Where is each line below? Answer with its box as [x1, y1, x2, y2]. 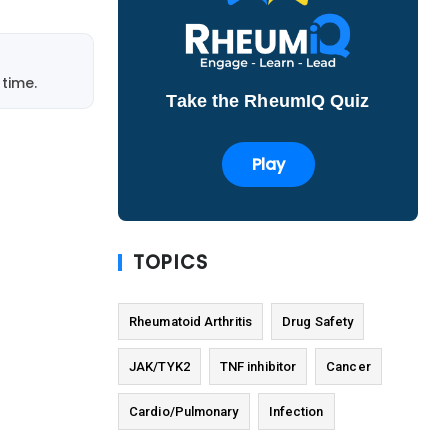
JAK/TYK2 [129, 359, 190, 375]
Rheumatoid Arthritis [129, 314, 252, 330]
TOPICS [133, 249, 209, 277]
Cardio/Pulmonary [129, 404, 239, 420]
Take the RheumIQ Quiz [166, 91, 370, 112]
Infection [268, 404, 324, 420]
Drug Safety [282, 314, 354, 330]
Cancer [326, 359, 371, 375]
